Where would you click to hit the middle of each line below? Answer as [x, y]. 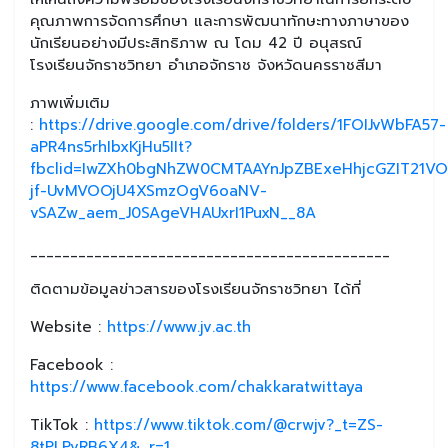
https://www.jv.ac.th [179, 326]
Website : [68, 326]
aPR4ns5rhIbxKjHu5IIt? [111, 146]
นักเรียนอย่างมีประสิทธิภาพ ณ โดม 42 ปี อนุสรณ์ [196, 42]
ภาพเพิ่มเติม [70, 102]
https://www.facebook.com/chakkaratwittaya [196, 386]
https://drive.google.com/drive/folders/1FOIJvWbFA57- [242, 124]
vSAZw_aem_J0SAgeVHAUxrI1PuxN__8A [173, 212]
